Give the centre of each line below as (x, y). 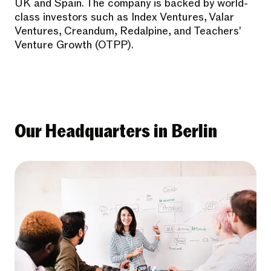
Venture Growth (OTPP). (74, 45)
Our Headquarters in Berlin (116, 132)
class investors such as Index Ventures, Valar (124, 18)
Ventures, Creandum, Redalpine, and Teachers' (128, 31)
